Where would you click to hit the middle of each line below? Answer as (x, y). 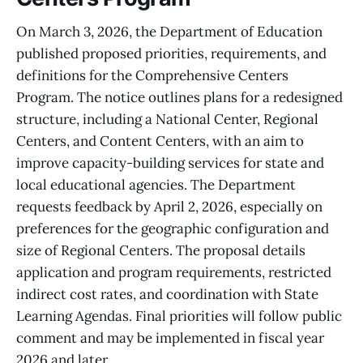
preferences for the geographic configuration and (173, 229)
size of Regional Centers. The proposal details (161, 251)
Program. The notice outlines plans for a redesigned (179, 98)
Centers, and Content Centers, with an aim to (160, 141)
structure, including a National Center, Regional (167, 120)
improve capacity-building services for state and (170, 163)
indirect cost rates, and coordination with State (167, 295)
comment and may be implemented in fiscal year (170, 338)
